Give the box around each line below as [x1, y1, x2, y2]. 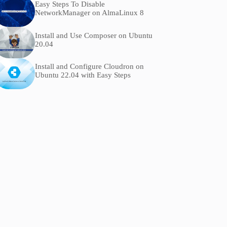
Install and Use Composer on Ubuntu [34, 31, 153, 40]
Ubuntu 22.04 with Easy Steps [34, 70, 131, 79]
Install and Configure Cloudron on [34, 62, 144, 70]
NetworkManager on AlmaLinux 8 [34, 9, 144, 17]
